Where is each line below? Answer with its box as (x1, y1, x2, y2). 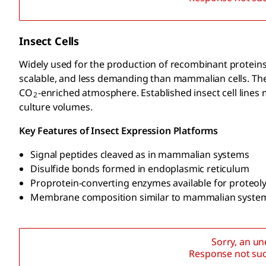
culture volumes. (19, 100, 93, 114)
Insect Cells (19, 34, 80, 49)
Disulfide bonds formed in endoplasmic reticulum (30, 162, 249, 176)
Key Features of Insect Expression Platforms (19, 124, 218, 138)
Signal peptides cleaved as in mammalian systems (30, 148, 249, 161)
